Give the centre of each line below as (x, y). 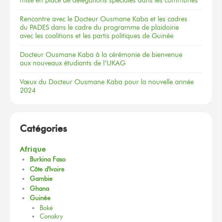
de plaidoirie (160, 27)
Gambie (41, 179)
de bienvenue (162, 54)
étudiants (78, 63)
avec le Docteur (75, 19)
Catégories (43, 128)
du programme (117, 27)
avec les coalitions (47, 35)
